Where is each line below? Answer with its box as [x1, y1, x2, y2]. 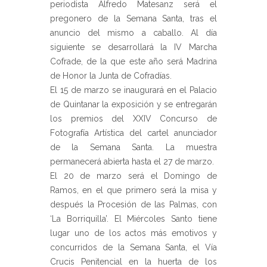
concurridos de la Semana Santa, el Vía [50, 242, 217, 252]
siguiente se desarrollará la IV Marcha [50, 42, 217, 52]
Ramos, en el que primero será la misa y [50, 185, 217, 195]
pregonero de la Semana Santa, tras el [50, 13, 217, 23]
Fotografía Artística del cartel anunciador [50, 128, 217, 138]
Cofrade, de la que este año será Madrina [50, 56, 217, 66]
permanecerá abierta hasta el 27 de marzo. [50, 156, 214, 166]
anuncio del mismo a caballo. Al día [50, 27, 217, 38]
